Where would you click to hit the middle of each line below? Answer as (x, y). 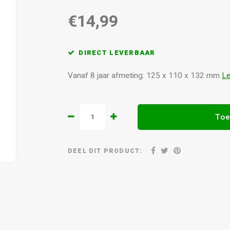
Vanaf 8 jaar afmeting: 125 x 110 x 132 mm (145, 76)
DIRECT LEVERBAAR (117, 53)
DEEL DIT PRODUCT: (105, 151)
